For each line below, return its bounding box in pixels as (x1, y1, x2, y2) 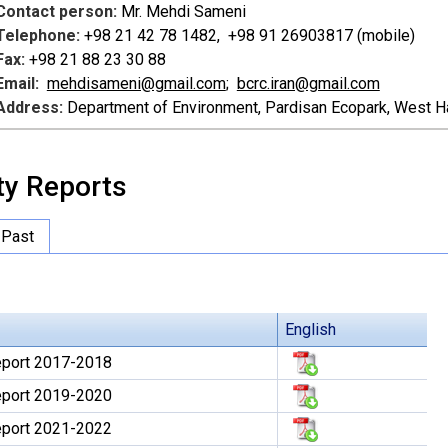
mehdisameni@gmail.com (46, 74, 226, 93)
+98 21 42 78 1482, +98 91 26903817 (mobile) (79, 26, 415, 45)
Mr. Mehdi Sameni (116, 2, 246, 21)
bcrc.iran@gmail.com (236, 74, 380, 93)
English (284, 320, 336, 339)
